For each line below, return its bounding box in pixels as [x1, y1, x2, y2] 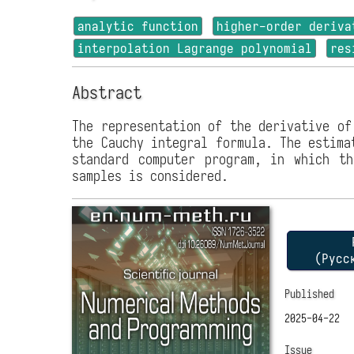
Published [284, 286, 335, 301]
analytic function [77, 17, 199, 36]
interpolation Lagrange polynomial [77, 40, 313, 58]
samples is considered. [72, 167, 229, 186]
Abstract [72, 81, 142, 104]
